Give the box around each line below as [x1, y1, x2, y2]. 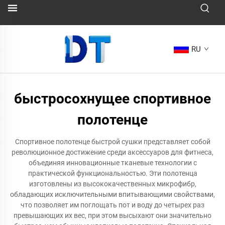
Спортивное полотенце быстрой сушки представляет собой [15, 138, 210, 146]
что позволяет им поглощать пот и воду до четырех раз [21, 201, 204, 209]
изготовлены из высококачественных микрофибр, [29, 180, 196, 188]
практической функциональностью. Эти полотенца [28, 169, 197, 177]
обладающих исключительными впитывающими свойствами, [10, 190, 215, 198]
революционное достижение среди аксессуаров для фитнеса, [12, 148, 213, 156]
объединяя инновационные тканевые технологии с [28, 159, 197, 167]
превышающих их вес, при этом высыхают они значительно [14, 211, 211, 219]
